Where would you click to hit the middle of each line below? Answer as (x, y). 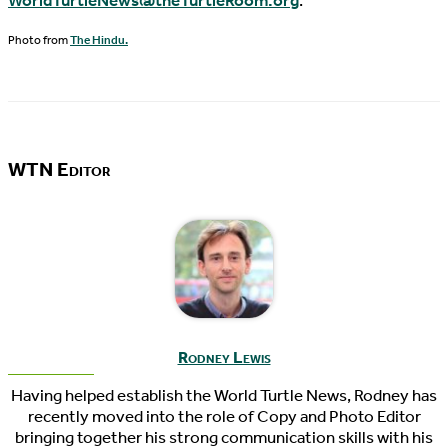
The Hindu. (99, 40)
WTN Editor (59, 169)
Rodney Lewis (224, 357)
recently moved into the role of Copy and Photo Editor (224, 416)
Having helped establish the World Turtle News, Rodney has (224, 395)
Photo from (39, 40)
